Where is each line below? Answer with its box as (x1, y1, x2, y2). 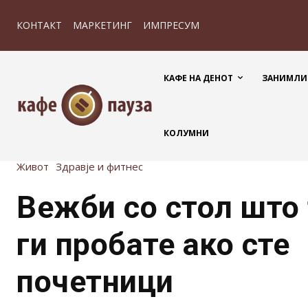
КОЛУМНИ (164, 127, 209, 139)
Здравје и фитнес (56, 159, 143, 173)
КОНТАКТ (16, 19, 62, 32)
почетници (16, 263, 174, 300)
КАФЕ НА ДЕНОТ (164, 72, 233, 84)
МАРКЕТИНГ (73, 19, 132, 32)
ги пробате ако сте (16, 225, 289, 263)
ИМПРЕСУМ (143, 19, 199, 32)
